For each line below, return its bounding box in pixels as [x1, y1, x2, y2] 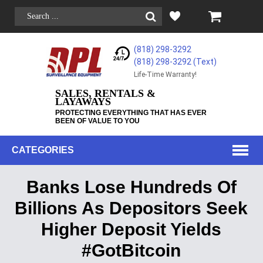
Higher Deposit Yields [41, 220, 222, 239]
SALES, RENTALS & [55, 87, 156, 99]
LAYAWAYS [55, 96, 111, 107]
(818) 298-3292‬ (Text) [134, 57, 217, 66]
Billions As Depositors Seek [15, 198, 248, 218]
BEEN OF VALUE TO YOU [55, 117, 140, 125]
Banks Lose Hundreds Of [26, 177, 237, 197]
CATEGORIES [12, 145, 74, 155]
